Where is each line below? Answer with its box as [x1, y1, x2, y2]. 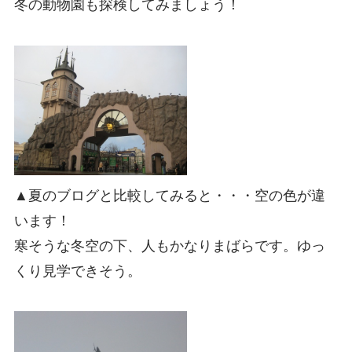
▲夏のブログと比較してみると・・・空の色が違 [13, 187, 325, 203]
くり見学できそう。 [13, 262, 141, 279]
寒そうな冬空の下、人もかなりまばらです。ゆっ [13, 237, 325, 254]
